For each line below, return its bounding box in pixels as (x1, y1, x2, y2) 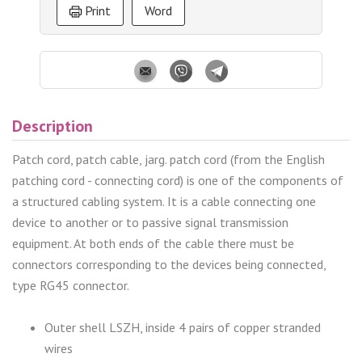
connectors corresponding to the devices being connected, (12, 255, 326, 272)
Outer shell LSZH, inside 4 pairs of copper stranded (44, 318, 321, 335)
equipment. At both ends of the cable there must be (12, 234, 294, 251)
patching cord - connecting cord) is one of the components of (12, 171, 343, 188)
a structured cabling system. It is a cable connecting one (12, 192, 316, 209)
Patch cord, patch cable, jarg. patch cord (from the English (12, 150, 325, 167)
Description (12, 115, 93, 137)
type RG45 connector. (12, 276, 129, 293)
